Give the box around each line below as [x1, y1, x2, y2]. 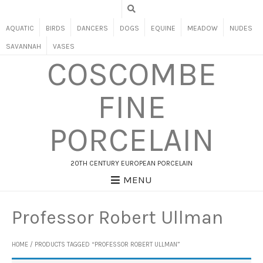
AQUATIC [6, 24, 34, 32]
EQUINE [151, 24, 176, 32]
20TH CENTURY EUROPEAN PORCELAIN [70, 159, 193, 167]
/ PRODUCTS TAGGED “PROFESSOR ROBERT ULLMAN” [28, 241, 180, 249]
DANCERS [77, 24, 108, 32]
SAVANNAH [6, 42, 41, 50]
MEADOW [187, 24, 218, 32]
